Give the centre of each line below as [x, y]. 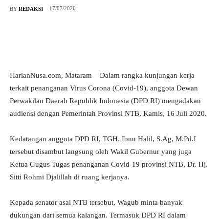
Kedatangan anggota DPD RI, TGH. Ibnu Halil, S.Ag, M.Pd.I [103, 139]
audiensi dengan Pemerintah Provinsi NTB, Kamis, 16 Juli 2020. [108, 114]
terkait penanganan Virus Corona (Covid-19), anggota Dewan [104, 88]
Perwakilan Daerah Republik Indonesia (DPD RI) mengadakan [105, 101]
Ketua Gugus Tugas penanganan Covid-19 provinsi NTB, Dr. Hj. [109, 164]
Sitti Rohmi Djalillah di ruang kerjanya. [70, 177]
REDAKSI [31, 9]
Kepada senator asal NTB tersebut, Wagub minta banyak [96, 203]
